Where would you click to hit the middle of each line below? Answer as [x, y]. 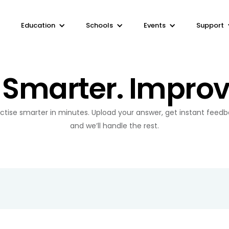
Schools [99, 25]
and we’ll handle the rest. [114, 126]
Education [38, 25]
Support [210, 25]
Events [154, 25]
